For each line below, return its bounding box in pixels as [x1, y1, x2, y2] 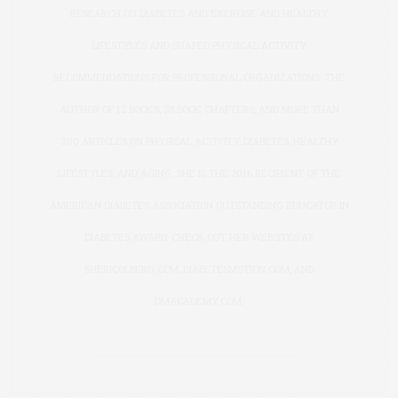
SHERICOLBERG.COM [84, 262, 179, 275]
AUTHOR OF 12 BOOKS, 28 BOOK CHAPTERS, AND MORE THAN [59, 102, 339, 115]
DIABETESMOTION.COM [182, 262, 290, 275]
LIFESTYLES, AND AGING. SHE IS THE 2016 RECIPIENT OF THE [58, 166, 340, 179]
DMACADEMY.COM [154, 294, 242, 307]
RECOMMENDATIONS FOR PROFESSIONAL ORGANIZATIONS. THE [53, 70, 345, 84]
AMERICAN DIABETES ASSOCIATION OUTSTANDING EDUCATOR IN [49, 198, 349, 211]
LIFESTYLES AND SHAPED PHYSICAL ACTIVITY [92, 38, 306, 52]
